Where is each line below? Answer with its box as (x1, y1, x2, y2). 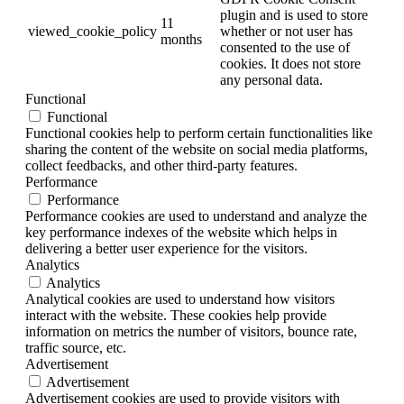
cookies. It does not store (220, 56, 361, 72)
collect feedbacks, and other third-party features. (25, 158, 298, 174)
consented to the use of (220, 40, 350, 56)
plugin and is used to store (220, 7, 368, 23)
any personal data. (220, 72, 323, 88)
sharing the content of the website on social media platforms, (25, 142, 368, 158)
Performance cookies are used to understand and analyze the (25, 208, 367, 225)
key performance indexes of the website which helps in (25, 225, 337, 241)
